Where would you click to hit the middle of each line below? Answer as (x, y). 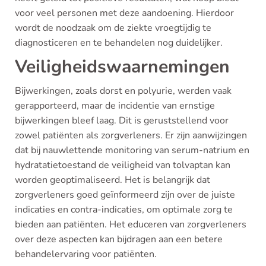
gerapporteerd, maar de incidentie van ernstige (115, 106)
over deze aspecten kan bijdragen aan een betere (119, 239)
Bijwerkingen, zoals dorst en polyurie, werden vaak (123, 91)
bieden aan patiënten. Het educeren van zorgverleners (131, 224)
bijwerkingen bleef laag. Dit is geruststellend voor (122, 121)
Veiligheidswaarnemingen (122, 67)
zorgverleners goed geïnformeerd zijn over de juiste (125, 195)
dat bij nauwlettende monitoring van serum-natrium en (132, 150)
